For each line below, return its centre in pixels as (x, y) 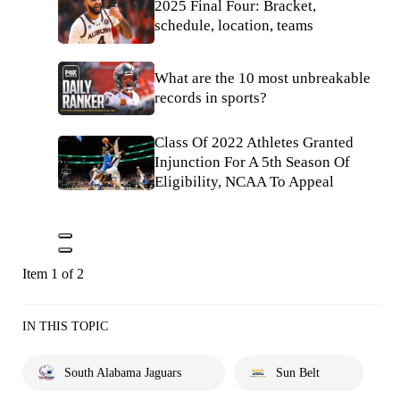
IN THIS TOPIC (65, 327)
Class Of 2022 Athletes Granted (254, 143)
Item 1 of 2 (53, 274)
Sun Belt (298, 373)
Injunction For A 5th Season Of (252, 162)
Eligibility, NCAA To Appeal (244, 182)
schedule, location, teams (234, 26)
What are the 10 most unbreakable (262, 78)
